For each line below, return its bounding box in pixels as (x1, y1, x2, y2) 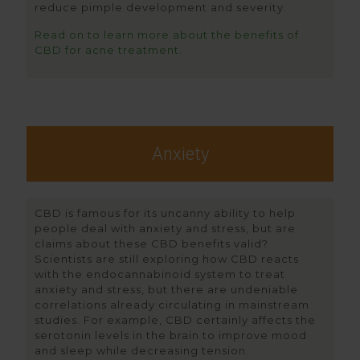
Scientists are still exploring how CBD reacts (35, 252, 299, 265)
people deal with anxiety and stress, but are (35, 222, 296, 235)
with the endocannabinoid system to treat (35, 268, 285, 280)
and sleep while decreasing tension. (35, 344, 249, 357)
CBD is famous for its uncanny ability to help (35, 207, 296, 219)
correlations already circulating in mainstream (35, 298, 309, 311)
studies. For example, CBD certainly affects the (35, 313, 316, 326)
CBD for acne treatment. (35, 43, 182, 56)
